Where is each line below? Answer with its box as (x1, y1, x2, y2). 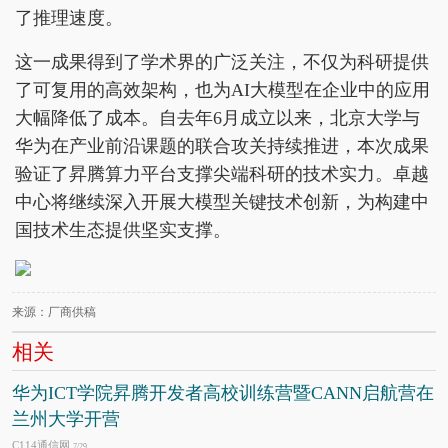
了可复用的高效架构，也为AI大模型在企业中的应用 (15, 80, 430, 100)
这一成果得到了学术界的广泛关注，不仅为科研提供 (15, 52, 429, 72)
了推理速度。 (15, 8, 123, 28)
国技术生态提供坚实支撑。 (15, 220, 231, 240)
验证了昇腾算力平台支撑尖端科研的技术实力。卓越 (15, 164, 429, 184)
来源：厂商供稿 (12, 305, 96, 319)
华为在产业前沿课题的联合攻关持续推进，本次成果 (15, 136, 429, 156)
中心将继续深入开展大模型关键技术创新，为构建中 (15, 192, 429, 212)
